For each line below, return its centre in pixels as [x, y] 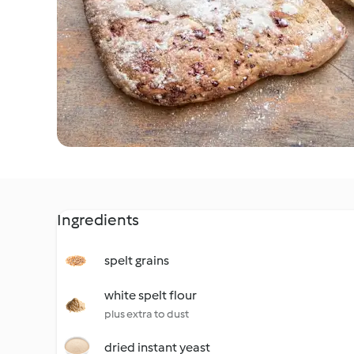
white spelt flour [151, 295]
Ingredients [98, 220]
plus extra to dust [147, 314]
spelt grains [137, 260]
